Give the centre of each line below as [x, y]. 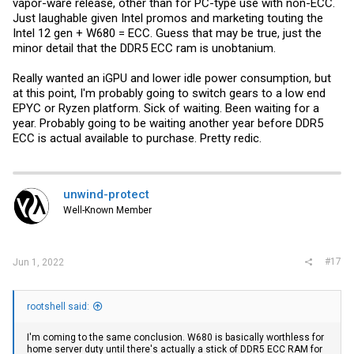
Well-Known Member [107, 210]
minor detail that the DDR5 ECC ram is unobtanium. [144, 48]
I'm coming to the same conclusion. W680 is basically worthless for [175, 338]
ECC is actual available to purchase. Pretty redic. [137, 138]
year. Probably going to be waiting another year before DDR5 [168, 123]
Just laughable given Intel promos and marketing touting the [168, 18]
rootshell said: [58, 307]
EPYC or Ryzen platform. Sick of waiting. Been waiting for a [166, 108]
